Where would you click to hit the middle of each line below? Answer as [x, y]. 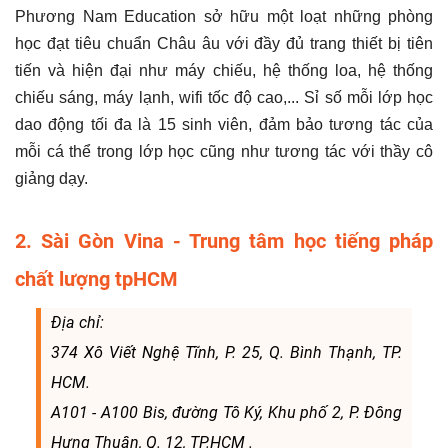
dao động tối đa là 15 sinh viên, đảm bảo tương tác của [224, 124]
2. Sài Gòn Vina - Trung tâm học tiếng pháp [224, 240]
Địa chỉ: [77, 322]
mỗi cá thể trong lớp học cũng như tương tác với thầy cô [224, 151]
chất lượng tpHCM [96, 278]
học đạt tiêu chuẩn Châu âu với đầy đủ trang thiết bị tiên [224, 43]
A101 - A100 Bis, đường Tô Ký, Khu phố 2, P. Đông [226, 412]
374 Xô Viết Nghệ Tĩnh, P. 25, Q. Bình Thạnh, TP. [226, 352]
